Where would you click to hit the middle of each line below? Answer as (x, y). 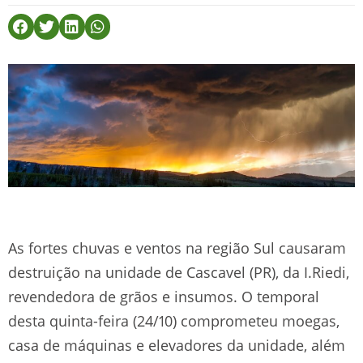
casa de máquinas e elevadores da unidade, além (177, 345)
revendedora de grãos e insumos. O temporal (164, 296)
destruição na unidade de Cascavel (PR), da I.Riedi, (179, 272)
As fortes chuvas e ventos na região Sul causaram (177, 248)
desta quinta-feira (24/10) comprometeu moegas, (174, 320)
